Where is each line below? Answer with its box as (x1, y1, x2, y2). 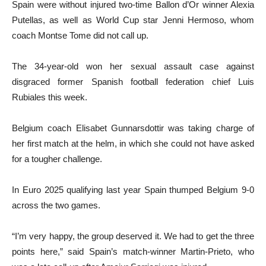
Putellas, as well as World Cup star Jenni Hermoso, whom (12, 14, 254, 25)
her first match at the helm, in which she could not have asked (12, 138, 254, 148)
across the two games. (12, 199, 100, 210)
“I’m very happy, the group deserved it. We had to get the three (12, 230, 254, 241)
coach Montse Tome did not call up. (12, 30, 148, 40)
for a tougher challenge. (12, 153, 102, 164)
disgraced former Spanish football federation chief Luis (12, 76, 254, 87)
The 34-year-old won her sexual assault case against (12, 61, 254, 71)
